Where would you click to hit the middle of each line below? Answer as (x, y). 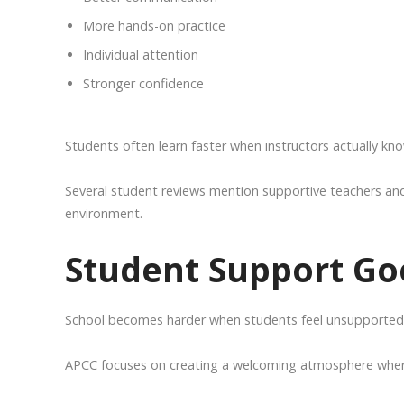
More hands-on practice (154, 26)
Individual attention (141, 55)
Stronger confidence (143, 84)
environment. (104, 214)
